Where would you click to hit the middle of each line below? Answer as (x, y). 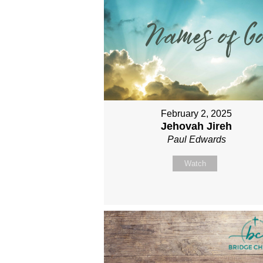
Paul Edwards (196, 140)
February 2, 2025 (197, 114)
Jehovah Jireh (197, 127)
